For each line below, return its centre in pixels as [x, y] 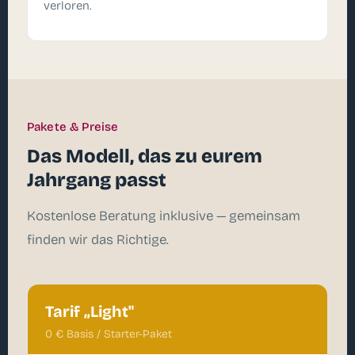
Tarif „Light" [90, 312]
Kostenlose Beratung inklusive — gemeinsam [164, 216]
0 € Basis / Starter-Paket [109, 334]
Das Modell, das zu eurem [145, 157]
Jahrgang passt [97, 180]
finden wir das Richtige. [98, 240]
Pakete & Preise [73, 127]
